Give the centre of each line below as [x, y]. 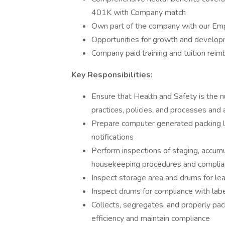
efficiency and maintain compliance [151, 218]
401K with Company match [139, 13]
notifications [113, 137]
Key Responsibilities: [112, 75]
